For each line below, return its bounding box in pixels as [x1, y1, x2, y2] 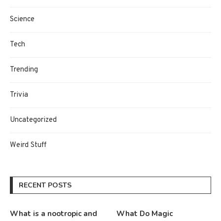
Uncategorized [10, 115, 57, 125]
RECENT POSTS [19, 180, 72, 190]
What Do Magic [116, 208, 173, 219]
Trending [10, 65, 38, 74]
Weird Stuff [10, 140, 46, 150]
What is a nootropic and [10, 208, 97, 219]
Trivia [10, 90, 28, 100]
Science [10, 14, 35, 24]
